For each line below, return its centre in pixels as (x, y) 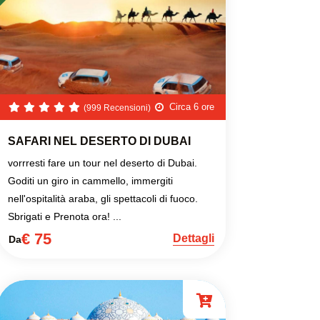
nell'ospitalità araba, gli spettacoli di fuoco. (103, 199)
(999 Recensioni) (117, 108)
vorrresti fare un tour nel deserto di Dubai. (102, 163)
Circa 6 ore (192, 106)
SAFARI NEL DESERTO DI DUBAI (99, 141)
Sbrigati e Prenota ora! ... (65, 216)
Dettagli (194, 238)
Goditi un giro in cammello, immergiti (90, 181)
